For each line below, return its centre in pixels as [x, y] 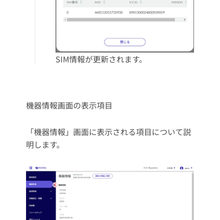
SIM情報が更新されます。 [101, 59]
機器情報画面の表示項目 [69, 105]
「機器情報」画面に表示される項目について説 [108, 131]
